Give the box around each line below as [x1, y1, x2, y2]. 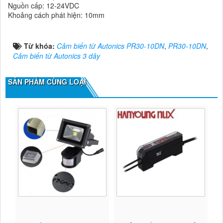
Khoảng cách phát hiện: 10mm [8, 10, 105, 20]
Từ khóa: [24, 41, 57, 51]
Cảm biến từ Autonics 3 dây [13, 51, 100, 61]
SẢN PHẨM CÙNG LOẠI [8, 77, 86, 87]
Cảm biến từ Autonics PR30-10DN [57, 41, 164, 51]
